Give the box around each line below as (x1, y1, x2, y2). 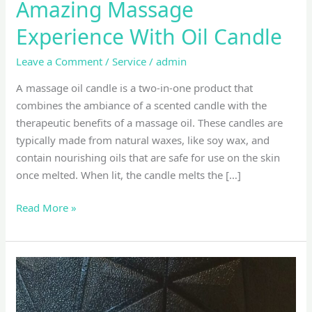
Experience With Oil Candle (16, 22, 283, 51)
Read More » (16, 201, 77, 215)
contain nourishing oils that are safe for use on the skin (16, 150, 281, 164)
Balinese (15, 258, 56, 272)
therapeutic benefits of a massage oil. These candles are (16, 115, 283, 130)
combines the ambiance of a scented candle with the (16, 97, 267, 112)
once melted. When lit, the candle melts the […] (16, 167, 242, 182)
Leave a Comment (16, 54, 103, 68)
